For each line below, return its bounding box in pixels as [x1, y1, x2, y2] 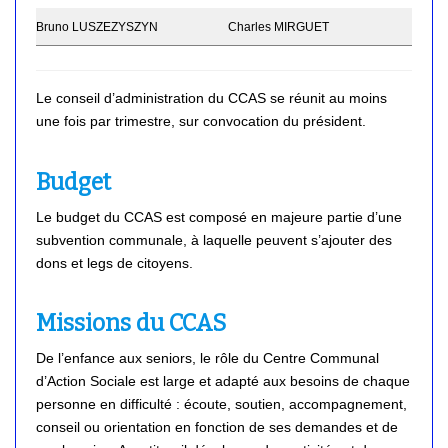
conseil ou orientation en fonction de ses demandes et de [36, 419, 398, 436]
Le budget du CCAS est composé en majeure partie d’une [36, 208, 402, 225]
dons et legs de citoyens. [36, 254, 193, 271]
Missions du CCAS [36, 309, 226, 338]
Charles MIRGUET [228, 19, 329, 34]
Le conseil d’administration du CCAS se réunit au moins [36, 89, 387, 106]
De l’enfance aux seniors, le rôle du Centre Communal [36, 350, 379, 367]
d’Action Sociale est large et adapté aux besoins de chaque [36, 373, 410, 390]
